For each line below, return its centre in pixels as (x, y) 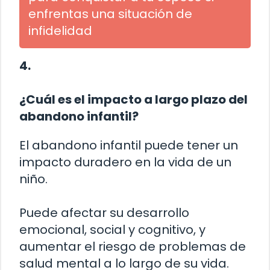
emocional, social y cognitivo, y (112, 230)
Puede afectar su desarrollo (104, 213)
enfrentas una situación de (110, 14)
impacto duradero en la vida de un (125, 162)
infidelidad (60, 31)
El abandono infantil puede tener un (129, 146)
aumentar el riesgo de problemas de (133, 247)
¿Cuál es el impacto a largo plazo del (133, 100)
